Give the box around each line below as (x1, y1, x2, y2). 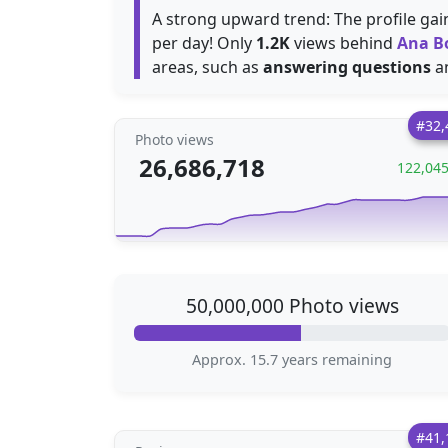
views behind (290, 32, 397, 54)
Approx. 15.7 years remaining (192, 350, 392, 369)
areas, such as (152, 56, 263, 78)
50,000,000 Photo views (185, 292, 399, 319)
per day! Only (152, 32, 256, 54)
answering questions (263, 56, 431, 78)
